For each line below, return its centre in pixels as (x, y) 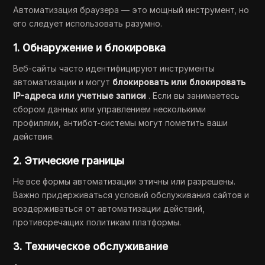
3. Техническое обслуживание (91, 247)
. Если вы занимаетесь (194, 96)
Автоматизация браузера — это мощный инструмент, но (131, 10)
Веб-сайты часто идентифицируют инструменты (114, 68)
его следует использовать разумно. (88, 23)
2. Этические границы (69, 161)
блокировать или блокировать (179, 82)
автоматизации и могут (63, 82)
